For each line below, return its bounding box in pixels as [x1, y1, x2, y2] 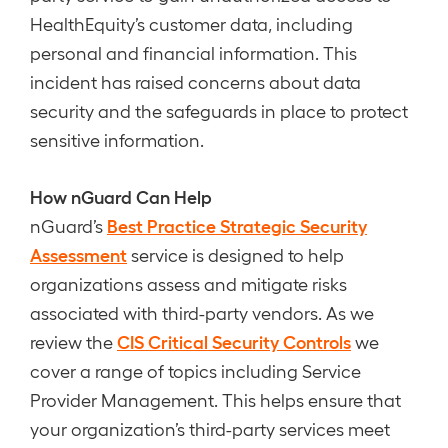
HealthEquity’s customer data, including [30, 13, 353, 34]
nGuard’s [30, 215, 107, 236]
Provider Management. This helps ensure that [30, 389, 401, 410]
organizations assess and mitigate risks [30, 273, 347, 294]
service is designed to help [127, 244, 344, 265]
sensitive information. [30, 129, 204, 150]
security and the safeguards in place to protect [30, 100, 408, 121]
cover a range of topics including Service [30, 360, 361, 381]
